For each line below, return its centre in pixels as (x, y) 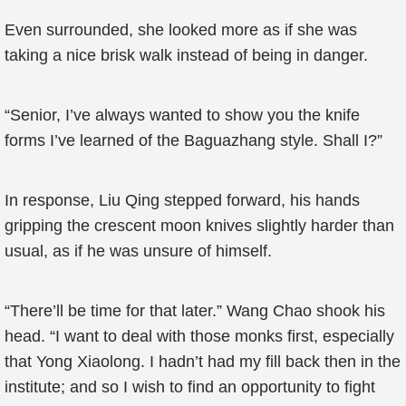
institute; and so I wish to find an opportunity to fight (190, 387)
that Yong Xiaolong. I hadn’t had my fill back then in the (203, 362)
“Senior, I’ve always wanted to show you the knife (182, 115)
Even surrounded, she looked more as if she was (181, 30)
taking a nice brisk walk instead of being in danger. (186, 55)
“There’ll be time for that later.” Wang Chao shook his (195, 311)
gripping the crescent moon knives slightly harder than (199, 226)
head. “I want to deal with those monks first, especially (199, 336)
